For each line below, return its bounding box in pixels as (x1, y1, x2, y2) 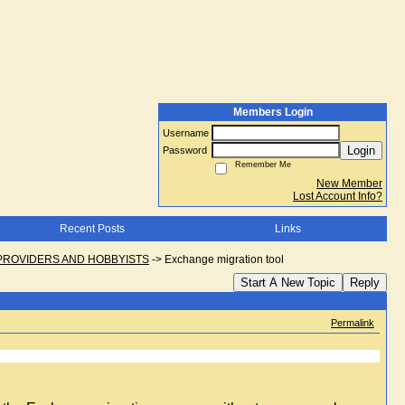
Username (163, 127, 212, 138)
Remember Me (230, 160, 291, 169)
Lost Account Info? (293, 190, 382, 202)
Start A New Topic (240, 276, 335, 289)
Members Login (232, 106, 313, 118)
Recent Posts (59, 222, 125, 235)
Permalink (331, 317, 374, 328)
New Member (316, 177, 382, 190)
